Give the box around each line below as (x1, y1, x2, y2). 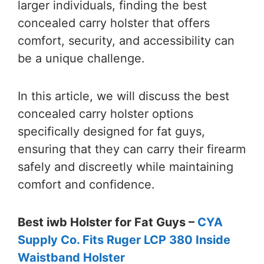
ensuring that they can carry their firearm (18, 142, 246, 157)
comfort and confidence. (18, 177, 155, 192)
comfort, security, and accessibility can (18, 34, 235, 48)
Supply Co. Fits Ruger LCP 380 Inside (18, 233, 230, 247)
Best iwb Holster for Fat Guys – (18, 215, 197, 230)
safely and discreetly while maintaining (18, 160, 233, 174)
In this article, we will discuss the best (18, 89, 229, 104)
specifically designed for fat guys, (18, 124, 205, 139)
